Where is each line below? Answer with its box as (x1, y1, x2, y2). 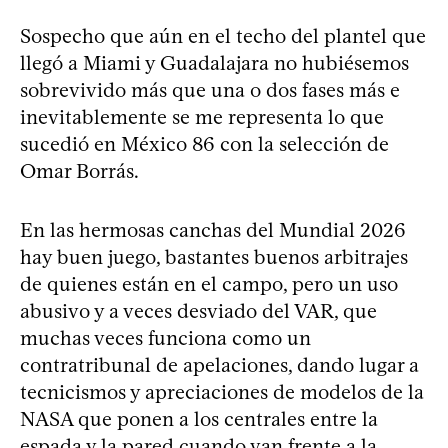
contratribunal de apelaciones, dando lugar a (20, 352, 419, 377)
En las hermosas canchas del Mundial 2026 (20, 217, 406, 242)
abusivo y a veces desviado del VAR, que (20, 298, 377, 323)
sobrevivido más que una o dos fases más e (20, 77, 400, 102)
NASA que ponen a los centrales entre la (20, 406, 378, 431)
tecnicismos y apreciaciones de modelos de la (20, 379, 424, 404)
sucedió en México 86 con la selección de (20, 131, 389, 156)
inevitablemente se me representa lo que (20, 104, 384, 129)
